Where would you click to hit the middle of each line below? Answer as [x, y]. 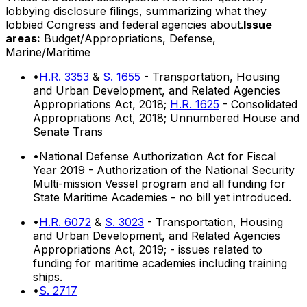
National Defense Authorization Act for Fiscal [158, 156]
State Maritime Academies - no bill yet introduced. [162, 197]
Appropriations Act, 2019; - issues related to [148, 249]
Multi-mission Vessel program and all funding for [159, 183]
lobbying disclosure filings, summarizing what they [136, 11]
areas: [23, 38]
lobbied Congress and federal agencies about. [124, 24]
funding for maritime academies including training [160, 263]
